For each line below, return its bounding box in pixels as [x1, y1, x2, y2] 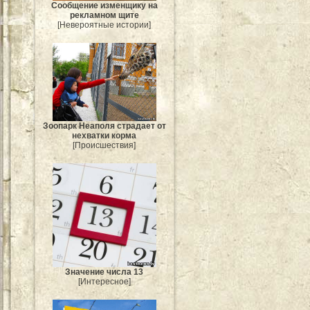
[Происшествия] [73, 140, 136, 150]
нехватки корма [72, 130, 137, 140]
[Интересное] [78, 276, 131, 286]
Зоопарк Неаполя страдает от [43, 120, 166, 131]
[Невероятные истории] [57, 20, 152, 30]
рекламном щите [70, 10, 139, 21]
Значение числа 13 [65, 266, 144, 277]
